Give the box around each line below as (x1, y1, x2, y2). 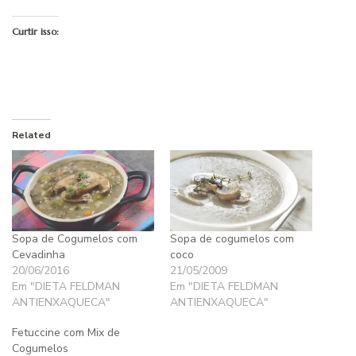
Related (12, 128, 51, 141)
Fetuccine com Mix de (12, 325, 120, 341)
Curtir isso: (12, 25, 59, 37)
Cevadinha (12, 247, 65, 263)
